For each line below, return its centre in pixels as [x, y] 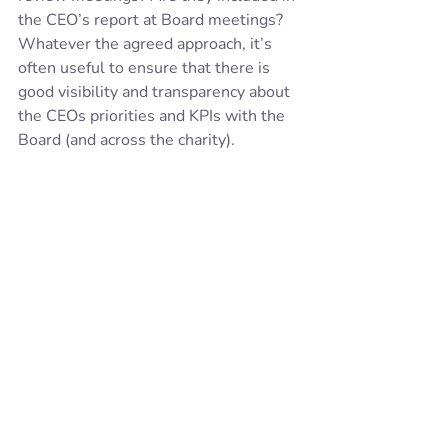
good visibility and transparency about [156, 92]
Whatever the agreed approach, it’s [147, 44]
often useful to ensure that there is [146, 68]
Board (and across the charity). [128, 140]
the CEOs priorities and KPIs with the [153, 116]
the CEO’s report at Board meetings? [154, 20]
